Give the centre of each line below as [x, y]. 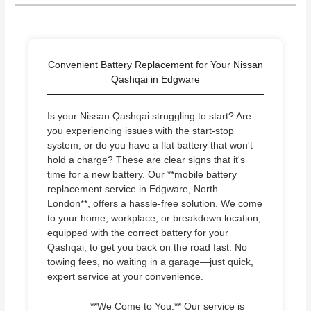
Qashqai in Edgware [155, 79]
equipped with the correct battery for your [138, 233]
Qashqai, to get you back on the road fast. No [148, 247]
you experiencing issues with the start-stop [141, 131]
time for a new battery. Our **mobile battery [142, 174]
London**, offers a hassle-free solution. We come [155, 203]
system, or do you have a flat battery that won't [150, 145]
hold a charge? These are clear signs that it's [146, 160]
